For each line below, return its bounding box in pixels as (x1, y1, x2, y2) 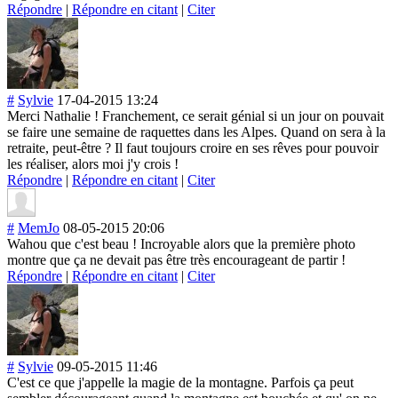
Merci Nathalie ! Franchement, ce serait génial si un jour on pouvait (7, 107, 384, 123)
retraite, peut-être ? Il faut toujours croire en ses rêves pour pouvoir (7, 139, 378, 155)
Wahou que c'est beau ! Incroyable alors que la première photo (7, 235, 355, 251)
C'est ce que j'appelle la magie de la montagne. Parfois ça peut (7, 374, 354, 390)
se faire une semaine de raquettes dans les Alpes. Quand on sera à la (7, 123, 386, 139)
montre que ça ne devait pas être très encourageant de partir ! (7, 251, 346, 267)
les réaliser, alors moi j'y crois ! (7, 155, 179, 171)
